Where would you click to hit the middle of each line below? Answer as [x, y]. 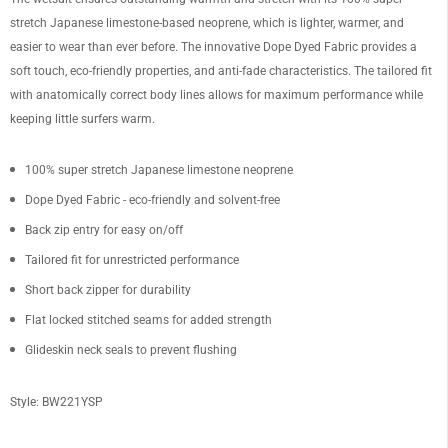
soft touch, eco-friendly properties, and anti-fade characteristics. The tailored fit [221, 70]
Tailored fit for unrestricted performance [132, 259]
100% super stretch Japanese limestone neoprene [159, 169]
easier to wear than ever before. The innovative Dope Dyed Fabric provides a [213, 46]
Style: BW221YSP [56, 401]
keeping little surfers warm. [82, 118]
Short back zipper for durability [108, 289]
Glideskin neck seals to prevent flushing [131, 349]
